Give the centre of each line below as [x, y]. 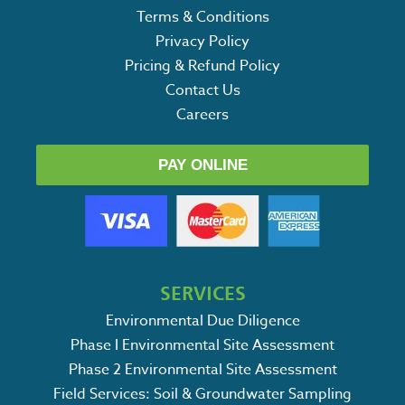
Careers [202, 114]
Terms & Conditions [202, 17]
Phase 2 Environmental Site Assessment [202, 369]
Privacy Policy [202, 41]
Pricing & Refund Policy [202, 66]
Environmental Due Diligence [202, 320]
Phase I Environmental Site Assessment [202, 345]
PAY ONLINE [202, 165]
